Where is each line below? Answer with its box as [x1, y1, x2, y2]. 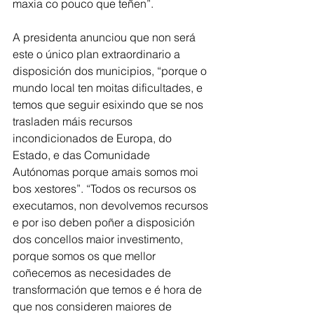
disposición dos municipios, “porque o [13, 64, 210, 78]
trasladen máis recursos [13, 114, 135, 129]
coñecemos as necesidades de [13, 266, 174, 280]
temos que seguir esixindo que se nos [13, 97, 206, 112]
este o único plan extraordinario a [13, 47, 183, 62]
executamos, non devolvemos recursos [13, 198, 211, 213]
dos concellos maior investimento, [13, 232, 186, 247]
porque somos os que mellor [13, 249, 158, 264]
